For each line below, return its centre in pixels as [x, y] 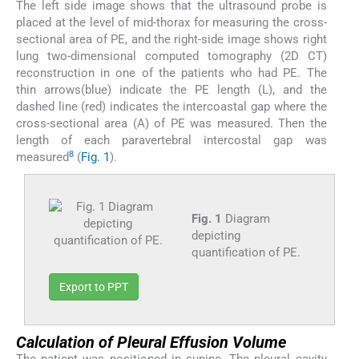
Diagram [246, 219]
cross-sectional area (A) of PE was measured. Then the [171, 123]
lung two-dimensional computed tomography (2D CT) [171, 56]
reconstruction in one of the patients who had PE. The [171, 73]
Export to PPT [94, 287]
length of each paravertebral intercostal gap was [171, 140]
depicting [216, 236]
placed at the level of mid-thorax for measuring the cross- [171, 22]
